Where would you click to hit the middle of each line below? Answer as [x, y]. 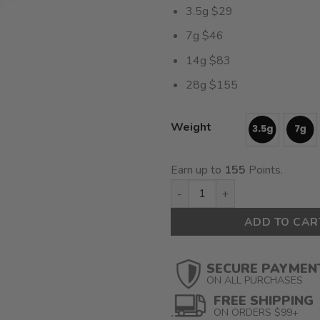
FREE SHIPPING [264, 301]
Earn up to [197, 170]
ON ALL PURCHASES [255, 281]
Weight [191, 127]
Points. [264, 170]
